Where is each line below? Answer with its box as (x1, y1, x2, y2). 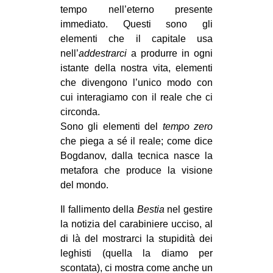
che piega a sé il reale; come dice (60, 135, 213, 146)
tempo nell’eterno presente (60, 4, 213, 15)
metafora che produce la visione (60, 165, 213, 175)
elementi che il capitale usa (60, 33, 213, 44)
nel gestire (164, 204, 213, 214)
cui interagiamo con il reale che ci (60, 91, 213, 102)
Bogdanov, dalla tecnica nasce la (60, 150, 213, 161)
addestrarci (79, 48, 131, 58)
